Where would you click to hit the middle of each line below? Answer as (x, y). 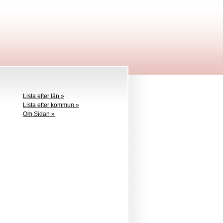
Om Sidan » (39, 114)
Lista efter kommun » (51, 105)
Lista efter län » (44, 96)
